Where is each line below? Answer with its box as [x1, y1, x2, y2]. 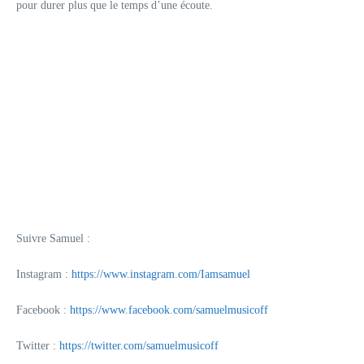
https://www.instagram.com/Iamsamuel [71, 268, 250, 281]
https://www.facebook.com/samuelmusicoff [70, 304, 268, 317]
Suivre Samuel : [16, 232, 90, 245]
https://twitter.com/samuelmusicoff [59, 340, 219, 353]
